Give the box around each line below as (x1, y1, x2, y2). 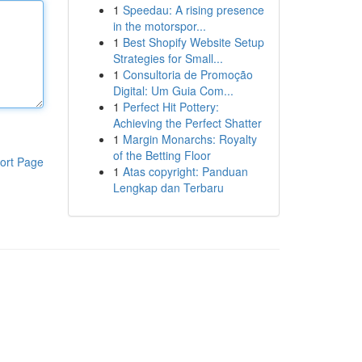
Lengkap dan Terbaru (112, 179, 224, 196)
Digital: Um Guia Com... (112, 82, 234, 99)
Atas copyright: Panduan (122, 163, 248, 179)
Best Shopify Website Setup (122, 34, 264, 50)
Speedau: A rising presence (122, 2, 264, 18)
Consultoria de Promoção (122, 66, 253, 82)
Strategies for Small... (112, 50, 223, 66)
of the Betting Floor (112, 147, 211, 163)
